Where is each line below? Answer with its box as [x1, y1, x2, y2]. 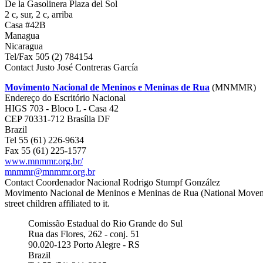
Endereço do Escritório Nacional [5, 93, 126, 103]
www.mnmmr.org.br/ [5, 156, 83, 166]
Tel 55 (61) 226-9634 [5, 135, 84, 145]
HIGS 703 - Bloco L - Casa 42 [5, 103, 119, 113]
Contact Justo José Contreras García [5, 62, 138, 72]
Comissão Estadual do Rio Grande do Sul [28, 218, 183, 228]
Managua [5, 31, 39, 41]
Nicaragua [5, 41, 43, 51]
